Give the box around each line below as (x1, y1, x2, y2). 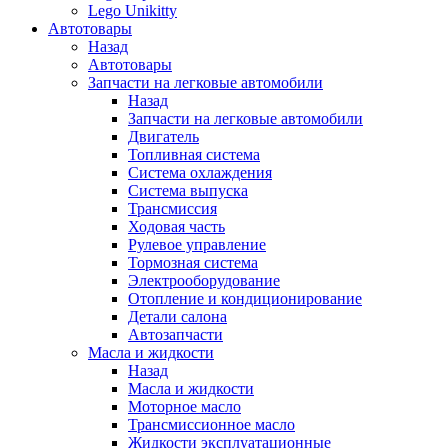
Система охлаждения (128, 164, 272, 181)
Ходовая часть (128, 218, 225, 235)
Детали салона (128, 308, 227, 325)
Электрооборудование (128, 272, 280, 289)
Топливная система (128, 146, 260, 163)
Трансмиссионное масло (128, 416, 295, 433)
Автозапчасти (128, 326, 223, 343)
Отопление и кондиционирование (128, 290, 362, 307)
